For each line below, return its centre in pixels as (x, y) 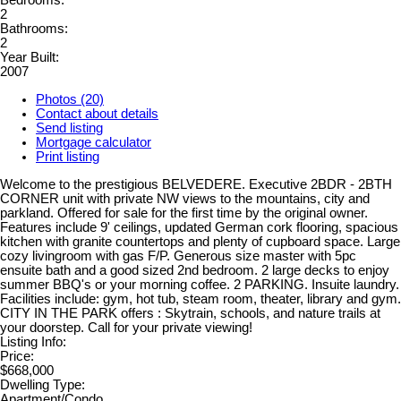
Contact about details (97, 114)
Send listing (69, 128)
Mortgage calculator (94, 143)
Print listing (68, 157)
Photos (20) (70, 100)
